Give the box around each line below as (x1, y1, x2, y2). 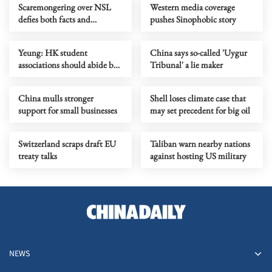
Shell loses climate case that (149, 92, 246, 104)
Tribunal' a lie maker (149, 58, 223, 70)
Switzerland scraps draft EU (18, 137, 116, 149)
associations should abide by (18, 58, 118, 70)
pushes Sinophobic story (149, 13, 236, 25)
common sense (18, 25, 70, 37)
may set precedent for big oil (149, 104, 250, 116)
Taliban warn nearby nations (149, 137, 250, 149)
